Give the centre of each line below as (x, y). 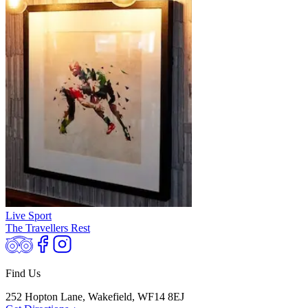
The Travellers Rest (48, 228)
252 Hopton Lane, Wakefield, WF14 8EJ (95, 297)
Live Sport (29, 216)
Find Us (23, 274)
